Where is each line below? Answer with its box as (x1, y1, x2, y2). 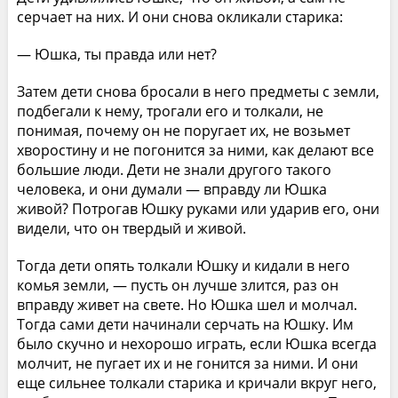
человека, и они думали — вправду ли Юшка (16, 179, 327, 199)
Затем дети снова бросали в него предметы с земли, (16, 81, 379, 101)
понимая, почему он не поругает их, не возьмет (16, 120, 350, 140)
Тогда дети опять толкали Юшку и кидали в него (16, 255, 350, 275)
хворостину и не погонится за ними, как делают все (16, 139, 374, 160)
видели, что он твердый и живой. (16, 218, 246, 238)
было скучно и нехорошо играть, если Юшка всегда (16, 333, 377, 354)
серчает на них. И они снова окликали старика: (16, 6, 343, 27)
